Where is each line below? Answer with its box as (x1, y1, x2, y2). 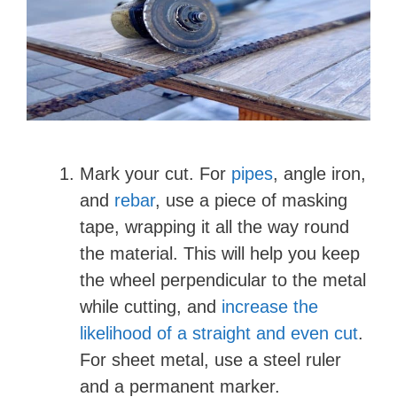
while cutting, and (80, 297, 222, 316)
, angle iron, (273, 164, 366, 183)
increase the (222, 297, 318, 316)
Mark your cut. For (80, 164, 231, 183)
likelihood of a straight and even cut (80, 323, 358, 343)
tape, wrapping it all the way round (80, 217, 349, 237)
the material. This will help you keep (80, 244, 360, 263)
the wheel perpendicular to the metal (80, 270, 366, 290)
